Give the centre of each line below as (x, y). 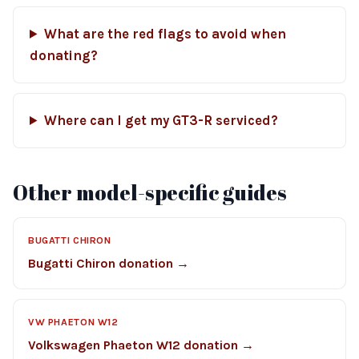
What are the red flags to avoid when (165, 34)
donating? (64, 56)
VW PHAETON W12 (73, 322)
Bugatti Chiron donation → (109, 263)
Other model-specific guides (150, 192)
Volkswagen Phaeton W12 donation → (141, 345)
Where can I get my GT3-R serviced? (161, 121)
